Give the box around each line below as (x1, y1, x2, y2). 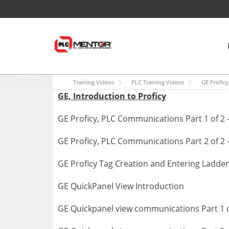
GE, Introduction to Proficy (58, 90, 166, 102)
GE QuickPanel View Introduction (58, 180, 184, 192)
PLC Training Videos (131, 78, 184, 86)
